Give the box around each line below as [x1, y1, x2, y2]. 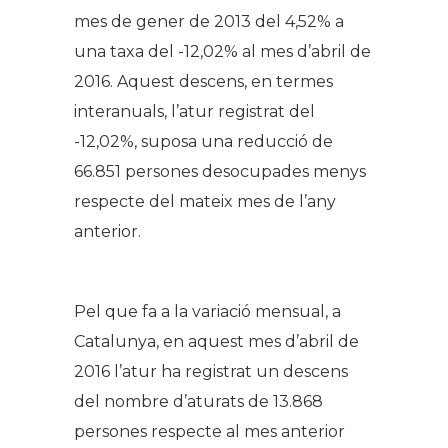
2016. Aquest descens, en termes [74, 72, 333, 92]
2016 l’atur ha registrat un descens [74, 362, 348, 382]
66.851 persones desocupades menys [74, 162, 366, 182]
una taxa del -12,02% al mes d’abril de [74, 42, 371, 62]
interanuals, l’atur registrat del [74, 102, 315, 122]
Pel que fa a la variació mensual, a [74, 302, 341, 322]
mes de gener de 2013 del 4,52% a [74, 12, 344, 32]
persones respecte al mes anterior [74, 422, 345, 442]
